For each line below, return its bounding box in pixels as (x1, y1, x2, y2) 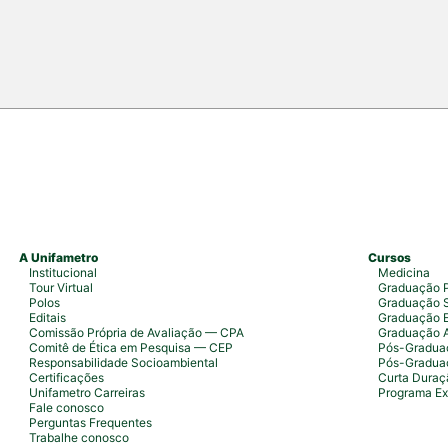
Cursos (368, 250, 412, 265)
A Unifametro (18, 250, 98, 265)
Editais (28, 310, 66, 325)
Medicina (378, 265, 431, 280)
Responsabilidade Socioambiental (28, 355, 218, 370)
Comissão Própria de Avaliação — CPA (28, 325, 244, 340)
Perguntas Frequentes (28, 415, 152, 430)
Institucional (28, 265, 97, 280)
